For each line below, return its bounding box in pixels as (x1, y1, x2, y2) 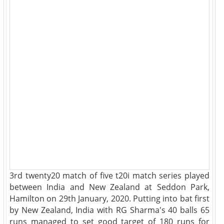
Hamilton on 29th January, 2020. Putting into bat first (9, 193, 209, 204)
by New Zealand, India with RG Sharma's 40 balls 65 (9, 204, 209, 215)
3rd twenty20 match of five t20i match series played (9, 170, 209, 181)
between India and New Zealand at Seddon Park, (9, 181, 209, 192)
